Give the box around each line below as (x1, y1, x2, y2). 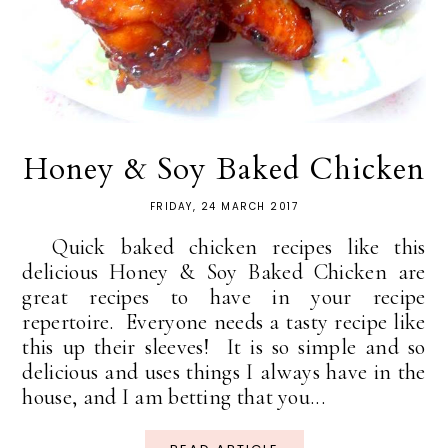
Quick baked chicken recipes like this (22, 234, 426, 261)
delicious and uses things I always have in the (22, 359, 426, 386)
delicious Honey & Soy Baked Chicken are (22, 259, 426, 286)
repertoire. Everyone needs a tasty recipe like (22, 309, 426, 336)
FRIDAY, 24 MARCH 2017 (149, 199, 299, 215)
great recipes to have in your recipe (22, 284, 426, 311)
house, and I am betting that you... (22, 384, 325, 411)
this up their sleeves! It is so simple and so (22, 334, 426, 361)
